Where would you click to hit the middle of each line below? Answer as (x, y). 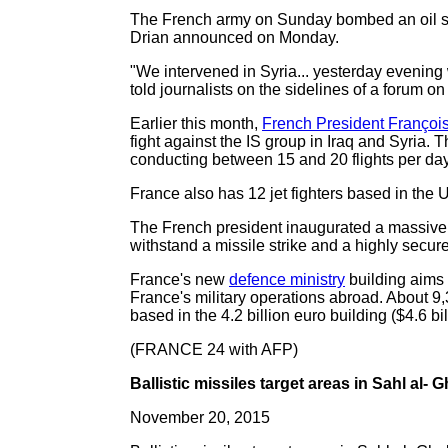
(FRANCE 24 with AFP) (214, 349)
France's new (179, 279)
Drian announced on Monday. (234, 37)
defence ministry (287, 279)
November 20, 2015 (200, 417)
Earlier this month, (196, 123)
